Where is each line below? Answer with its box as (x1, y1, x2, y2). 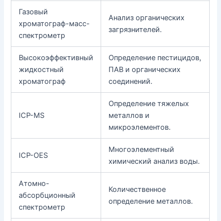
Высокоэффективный (19, 53, 94, 63)
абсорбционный (19, 191, 76, 200)
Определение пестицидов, (109, 53, 202, 63)
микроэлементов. (109, 123, 171, 132)
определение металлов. (109, 197, 193, 206)
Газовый (19, 7, 48, 17)
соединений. (109, 77, 153, 86)
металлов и (109, 111, 150, 120)
